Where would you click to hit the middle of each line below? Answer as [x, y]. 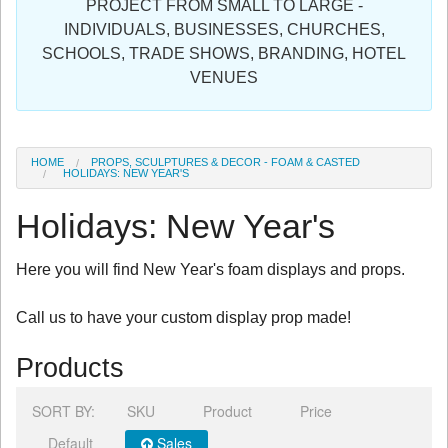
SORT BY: [63, 410]
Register [41, 62]
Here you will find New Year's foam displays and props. [210, 269]
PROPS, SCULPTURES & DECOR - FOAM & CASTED [225, 162]
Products [70, 367]
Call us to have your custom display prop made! [183, 317]
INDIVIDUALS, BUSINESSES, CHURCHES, [224, 30]
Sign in [37, 17]
